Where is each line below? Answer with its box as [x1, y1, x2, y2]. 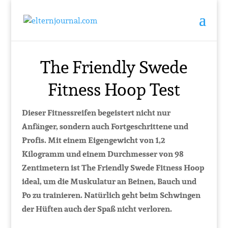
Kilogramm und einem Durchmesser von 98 [21, 148, 184, 160]
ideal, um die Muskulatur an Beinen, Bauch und [21, 175, 196, 188]
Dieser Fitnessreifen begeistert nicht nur [21, 106, 170, 119]
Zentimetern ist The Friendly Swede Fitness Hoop [21, 161, 204, 174]
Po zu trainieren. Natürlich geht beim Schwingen [21, 189, 201, 202]
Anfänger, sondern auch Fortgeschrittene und [21, 120, 188, 133]
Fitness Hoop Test [47, 76, 180, 103]
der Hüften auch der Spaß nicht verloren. [21, 203, 172, 215]
